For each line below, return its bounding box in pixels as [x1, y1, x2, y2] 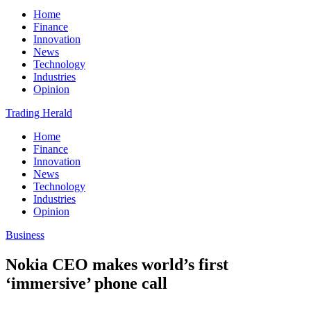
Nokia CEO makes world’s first [6, 255, 228, 274]
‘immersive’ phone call [6, 274, 167, 292]
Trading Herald [6, 107, 72, 119]
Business [6, 229, 44, 241]
